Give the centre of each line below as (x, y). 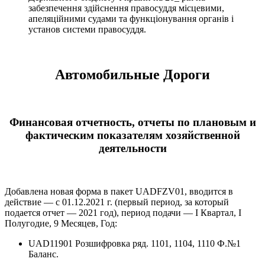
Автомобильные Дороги (132, 74)
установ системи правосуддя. (87, 29)
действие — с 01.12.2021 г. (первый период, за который (117, 202)
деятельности (132, 148)
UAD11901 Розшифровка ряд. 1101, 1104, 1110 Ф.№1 (135, 244)
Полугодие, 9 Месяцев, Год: (61, 224)
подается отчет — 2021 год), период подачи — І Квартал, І (123, 213)
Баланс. (43, 254)
